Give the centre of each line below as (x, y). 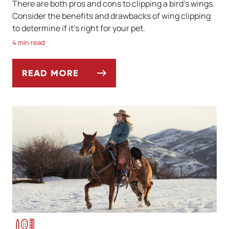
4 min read (29, 42)
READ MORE (50, 73)
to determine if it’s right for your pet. (79, 28)
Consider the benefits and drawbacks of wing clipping (111, 16)
